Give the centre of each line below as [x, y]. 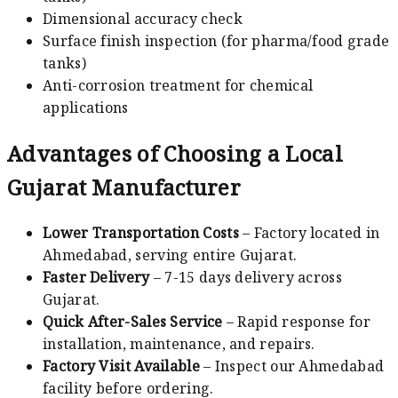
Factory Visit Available [121, 366]
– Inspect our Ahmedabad [292, 366]
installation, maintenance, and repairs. [179, 343]
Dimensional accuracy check [143, 18]
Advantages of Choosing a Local [175, 153]
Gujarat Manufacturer [124, 187]
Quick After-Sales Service [133, 321]
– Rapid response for [296, 321]
